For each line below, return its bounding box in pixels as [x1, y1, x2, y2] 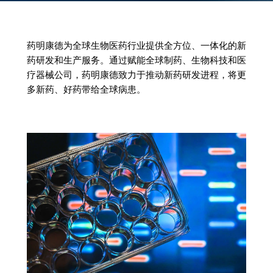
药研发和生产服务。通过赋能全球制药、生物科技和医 [27, 54, 246, 66]
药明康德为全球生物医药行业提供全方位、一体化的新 [27, 39, 246, 51]
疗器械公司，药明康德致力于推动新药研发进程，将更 [27, 68, 246, 80]
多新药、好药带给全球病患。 [27, 83, 146, 95]
